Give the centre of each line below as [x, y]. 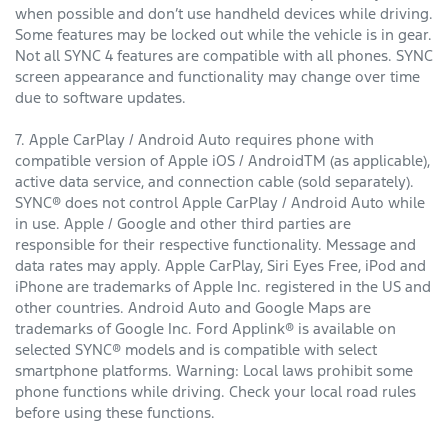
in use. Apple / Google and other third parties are [183, 224]
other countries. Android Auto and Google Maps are [193, 308]
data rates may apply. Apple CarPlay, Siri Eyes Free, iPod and [220, 266]
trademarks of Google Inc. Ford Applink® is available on [205, 329]
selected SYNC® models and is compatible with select [196, 350]
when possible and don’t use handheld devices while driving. [224, 14]
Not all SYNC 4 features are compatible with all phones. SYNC [224, 56]
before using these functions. [115, 413]
